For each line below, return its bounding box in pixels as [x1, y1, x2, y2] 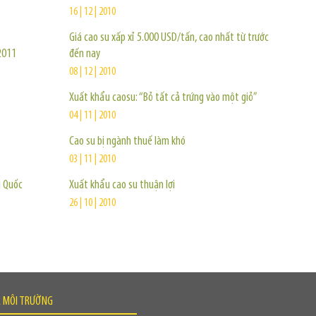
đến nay [69, 47, 100, 61]
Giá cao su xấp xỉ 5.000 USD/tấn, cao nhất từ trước [69, 31, 269, 44]
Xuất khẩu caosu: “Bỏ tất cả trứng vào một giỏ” [69, 91, 257, 104]
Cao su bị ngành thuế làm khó [69, 135, 186, 148]
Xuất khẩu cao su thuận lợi [69, 178, 175, 192]
